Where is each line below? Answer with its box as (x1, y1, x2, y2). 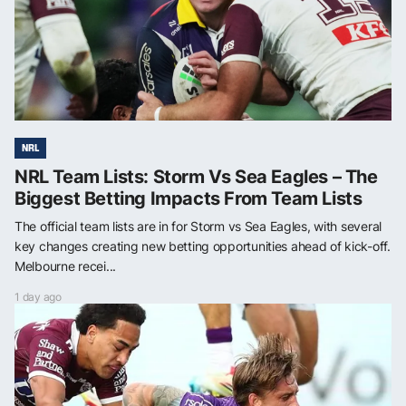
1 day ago (14, 289, 62, 304)
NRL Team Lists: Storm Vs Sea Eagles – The (14, 165, 378, 188)
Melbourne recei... (14, 257, 116, 274)
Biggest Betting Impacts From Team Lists (14, 187, 362, 209)
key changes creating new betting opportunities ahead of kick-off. (14, 237, 391, 254)
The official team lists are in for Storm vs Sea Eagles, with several (14, 217, 382, 234)
